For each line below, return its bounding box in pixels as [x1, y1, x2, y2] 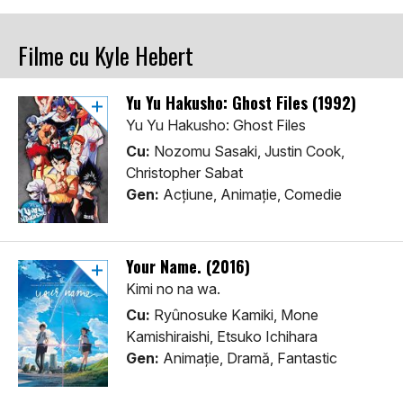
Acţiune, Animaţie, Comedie [159, 185, 342, 204]
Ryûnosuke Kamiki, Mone [150, 306, 318, 325]
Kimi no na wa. [126, 280, 220, 299]
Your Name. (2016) [126, 255, 250, 279]
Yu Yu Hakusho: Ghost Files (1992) [126, 91, 356, 115]
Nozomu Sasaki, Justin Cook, [150, 142, 345, 161]
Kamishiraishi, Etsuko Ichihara [126, 327, 318, 346]
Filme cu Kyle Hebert [18, 38, 193, 74]
